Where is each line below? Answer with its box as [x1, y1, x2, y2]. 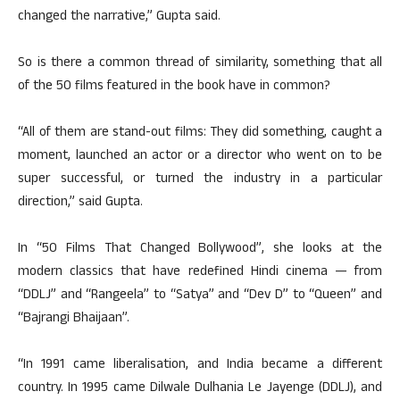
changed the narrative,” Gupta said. [18, 6, 221, 29]
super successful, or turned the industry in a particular [18, 169, 382, 191]
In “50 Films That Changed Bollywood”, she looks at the [18, 238, 382, 261]
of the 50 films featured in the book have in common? [18, 76, 330, 98]
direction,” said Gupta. [18, 192, 143, 214]
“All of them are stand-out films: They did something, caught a [18, 122, 382, 145]
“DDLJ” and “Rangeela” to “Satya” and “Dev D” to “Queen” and [18, 285, 382, 307]
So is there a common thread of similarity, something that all [18, 53, 382, 75]
